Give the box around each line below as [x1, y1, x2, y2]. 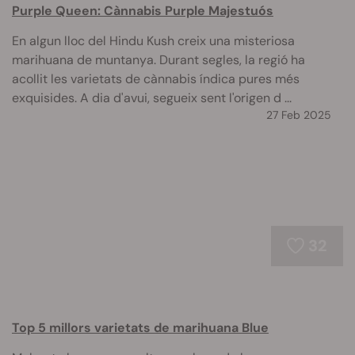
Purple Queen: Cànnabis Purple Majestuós [12, 2, 273, 19]
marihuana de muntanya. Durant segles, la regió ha [12, 52, 305, 68]
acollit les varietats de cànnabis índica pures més [12, 71, 300, 87]
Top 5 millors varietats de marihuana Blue [12, 319, 269, 336]
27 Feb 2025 [266, 108, 331, 122]
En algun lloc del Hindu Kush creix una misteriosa [12, 32, 295, 49]
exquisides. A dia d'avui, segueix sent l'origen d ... [12, 90, 292, 106]
